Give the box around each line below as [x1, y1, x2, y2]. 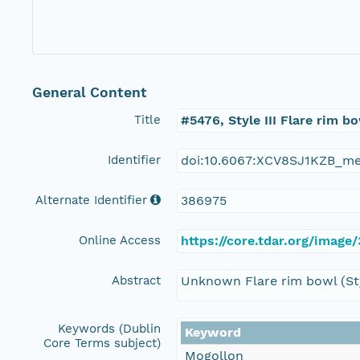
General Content [32, 84, 147, 101]
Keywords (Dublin [58, 321, 161, 337]
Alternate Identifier [35, 193, 147, 208]
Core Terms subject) [43, 336, 161, 351]
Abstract [112, 273, 161, 288]
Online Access [79, 233, 161, 248]
